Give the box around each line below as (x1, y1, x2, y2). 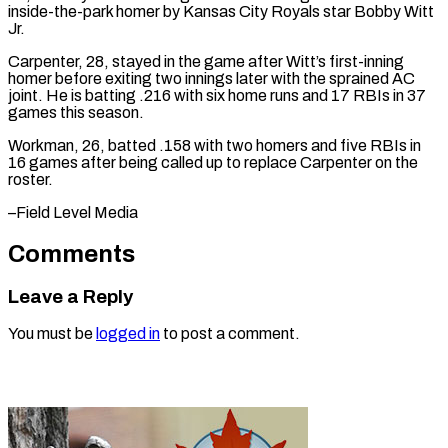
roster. (8, 170, 53, 188)
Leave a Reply (8, 286, 133, 307)
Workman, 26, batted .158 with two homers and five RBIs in (8, 136, 421, 154)
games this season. (8, 103, 144, 121)
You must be (8, 325, 96, 343)
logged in (96, 325, 160, 343)
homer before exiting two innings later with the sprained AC (8, 69, 415, 87)
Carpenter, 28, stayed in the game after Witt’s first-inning (8, 52, 404, 70)
